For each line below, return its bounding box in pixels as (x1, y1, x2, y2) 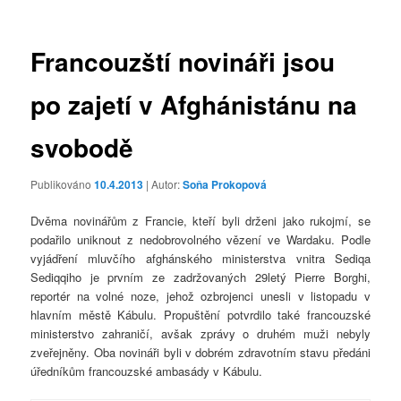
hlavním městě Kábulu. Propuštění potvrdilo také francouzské (30, 306, 371, 324)
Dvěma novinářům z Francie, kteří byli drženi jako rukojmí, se (30, 212, 371, 230)
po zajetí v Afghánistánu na (30, 85, 358, 123)
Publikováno (30, 175, 95, 192)
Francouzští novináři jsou (30, 42, 336, 80)
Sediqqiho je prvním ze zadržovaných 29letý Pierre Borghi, (30, 269, 371, 286)
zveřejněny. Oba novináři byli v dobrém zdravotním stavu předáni (30, 344, 371, 362)
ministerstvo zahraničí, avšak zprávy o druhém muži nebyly (30, 325, 371, 343)
